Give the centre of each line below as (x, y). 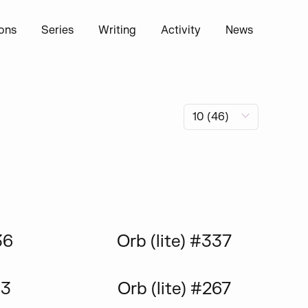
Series (57, 30)
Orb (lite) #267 (174, 289)
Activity (181, 30)
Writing (117, 30)
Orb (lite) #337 (174, 241)
